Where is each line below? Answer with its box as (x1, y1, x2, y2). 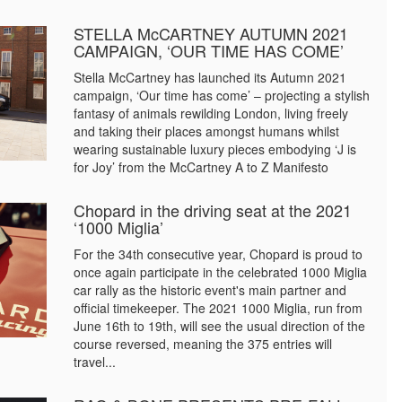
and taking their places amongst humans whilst (74, 122, 340, 140)
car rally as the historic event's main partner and (74, 281, 347, 299)
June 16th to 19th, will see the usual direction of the (74, 317, 366, 335)
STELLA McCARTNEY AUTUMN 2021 (74, 22, 349, 45)
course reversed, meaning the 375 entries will (74, 335, 333, 353)
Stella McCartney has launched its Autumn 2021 (74, 68, 347, 86)
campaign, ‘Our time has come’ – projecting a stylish (74, 86, 371, 104)
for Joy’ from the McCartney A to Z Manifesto (74, 158, 329, 176)
